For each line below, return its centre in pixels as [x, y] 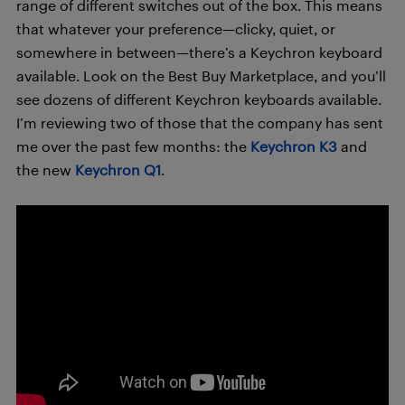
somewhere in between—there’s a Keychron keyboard [199, 52]
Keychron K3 [294, 146]
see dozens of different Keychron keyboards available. [199, 99]
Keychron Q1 [118, 170]
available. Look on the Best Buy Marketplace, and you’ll [201, 75]
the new [46, 170]
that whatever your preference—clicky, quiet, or [176, 28]
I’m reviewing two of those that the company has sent [200, 122]
